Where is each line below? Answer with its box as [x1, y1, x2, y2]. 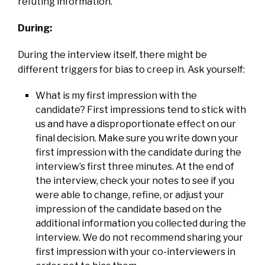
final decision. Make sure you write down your [35, 132, 238, 144]
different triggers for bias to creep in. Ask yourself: [18, 63, 245, 75]
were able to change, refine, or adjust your [35, 189, 224, 201]
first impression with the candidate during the [35, 146, 241, 158]
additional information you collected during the [35, 217, 246, 229]
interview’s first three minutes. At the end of [35, 160, 234, 172]
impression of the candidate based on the [35, 203, 222, 215]
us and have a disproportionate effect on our [35, 118, 236, 130]
